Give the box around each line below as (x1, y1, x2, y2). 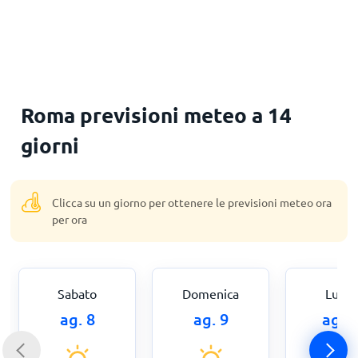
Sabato (58, 285, 97, 301)
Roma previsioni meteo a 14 (21, 101, 292, 128)
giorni (21, 132, 80, 158)
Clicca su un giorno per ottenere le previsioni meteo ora (52, 195, 332, 209)
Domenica (182, 285, 240, 301)
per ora (52, 212, 88, 226)
